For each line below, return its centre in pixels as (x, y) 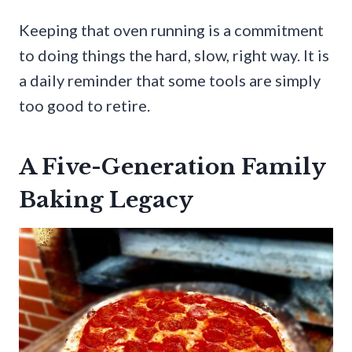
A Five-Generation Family (172, 167)
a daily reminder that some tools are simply (170, 81)
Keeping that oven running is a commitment (171, 30)
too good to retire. (84, 106)
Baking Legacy (106, 200)
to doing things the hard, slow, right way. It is (174, 55)
